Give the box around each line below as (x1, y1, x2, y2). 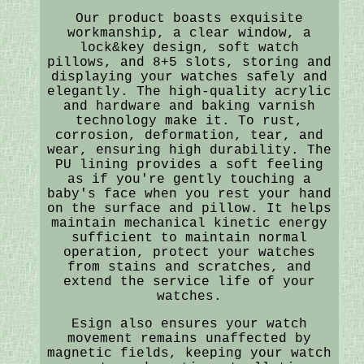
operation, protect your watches (63, 245, 315, 260)
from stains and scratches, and (67, 259, 311, 275)
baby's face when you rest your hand (46, 186, 331, 201)
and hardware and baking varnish (63, 98, 315, 114)
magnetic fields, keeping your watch (46, 345, 331, 361)
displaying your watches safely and (50, 69, 327, 84)
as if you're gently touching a (67, 171, 311, 187)
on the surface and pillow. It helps (46, 201, 331, 216)
